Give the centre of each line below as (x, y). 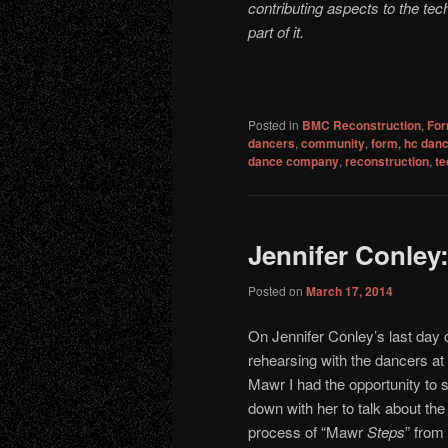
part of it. (276, 31)
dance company (293, 161)
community (333, 143)
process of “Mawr (307, 432)
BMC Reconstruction (361, 125)
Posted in (273, 125)
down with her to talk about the (346, 408)
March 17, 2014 (349, 290)
